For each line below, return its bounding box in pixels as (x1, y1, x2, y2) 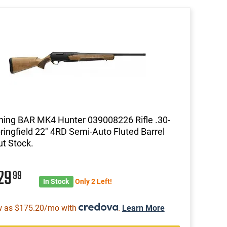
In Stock (43, 177, 69, 185)
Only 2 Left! (74, 177, 112, 185)
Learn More (122, 203, 165, 213)
